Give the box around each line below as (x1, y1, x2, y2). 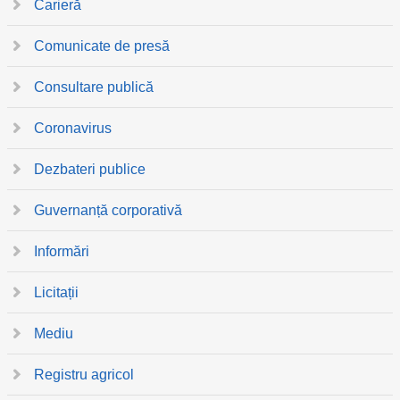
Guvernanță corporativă (34, 203, 182, 218)
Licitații (34, 285, 79, 300)
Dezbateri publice (34, 162, 146, 177)
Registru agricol (34, 367, 134, 382)
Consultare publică (34, 79, 154, 95)
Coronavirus (34, 121, 112, 136)
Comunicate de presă (34, 38, 170, 54)
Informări (34, 244, 89, 259)
